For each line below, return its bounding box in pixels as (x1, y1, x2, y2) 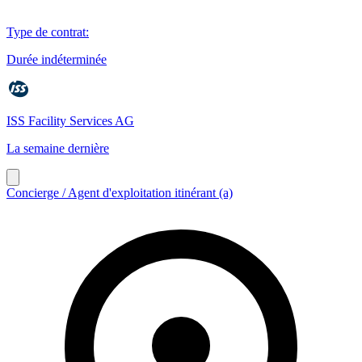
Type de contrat (6, 24, 86, 39)
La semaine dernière (6, 141, 109, 155)
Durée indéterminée (6, 52, 107, 66)
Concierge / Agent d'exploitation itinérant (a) (6, 185, 233, 200)
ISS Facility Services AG (6, 113, 134, 128)
